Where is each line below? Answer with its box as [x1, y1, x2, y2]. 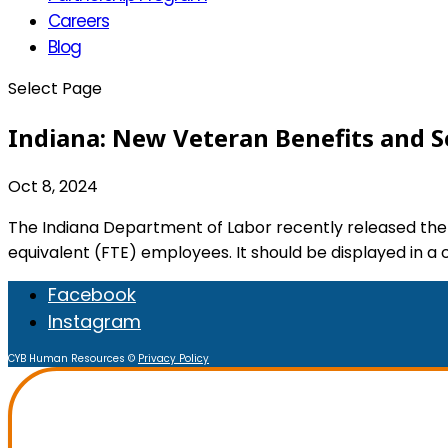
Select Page [8, 77, 102, 100]
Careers [48, 9, 109, 33]
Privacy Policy [138, 350, 209, 366]
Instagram [48, 308, 141, 334]
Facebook [48, 281, 136, 307]
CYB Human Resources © [8, 350, 138, 366]
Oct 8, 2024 [8, 174, 98, 198]
